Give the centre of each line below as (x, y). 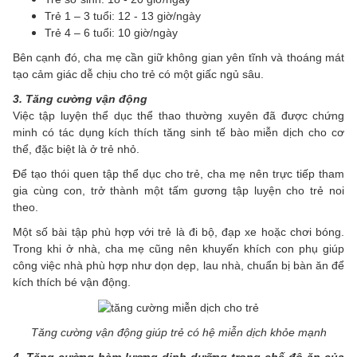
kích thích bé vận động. (72, 282)
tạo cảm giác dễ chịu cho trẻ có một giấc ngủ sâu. (138, 75)
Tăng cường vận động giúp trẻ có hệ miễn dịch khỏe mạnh (178, 333)
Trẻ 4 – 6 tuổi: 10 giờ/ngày (111, 33)
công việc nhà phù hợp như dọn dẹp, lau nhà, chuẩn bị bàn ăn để (178, 266)
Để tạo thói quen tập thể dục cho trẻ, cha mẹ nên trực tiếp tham (178, 174)
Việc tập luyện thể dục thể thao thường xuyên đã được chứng (178, 116)
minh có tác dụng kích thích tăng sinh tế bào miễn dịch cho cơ (178, 133)
